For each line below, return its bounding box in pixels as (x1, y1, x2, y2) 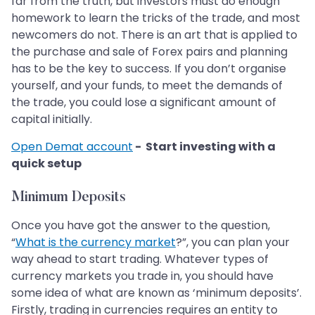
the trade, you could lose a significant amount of (11, 94, 276, 111)
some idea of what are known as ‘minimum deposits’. (11, 285, 302, 302)
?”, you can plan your (176, 234, 290, 251)
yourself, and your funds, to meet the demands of (11, 77, 283, 94)
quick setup (11, 155, 82, 172)
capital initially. (11, 111, 92, 128)
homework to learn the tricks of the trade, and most (11, 10, 300, 27)
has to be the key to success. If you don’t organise (11, 60, 286, 77)
